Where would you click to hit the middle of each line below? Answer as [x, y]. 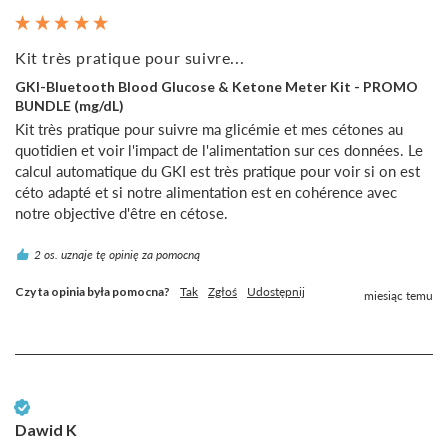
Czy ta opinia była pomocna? [92, 292]
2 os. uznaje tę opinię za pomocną [117, 255]
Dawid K [46, 430]
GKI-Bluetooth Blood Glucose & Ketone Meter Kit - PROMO [216, 86]
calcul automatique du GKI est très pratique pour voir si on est [217, 171]
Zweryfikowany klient [89, 407]
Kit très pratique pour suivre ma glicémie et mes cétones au [209, 129]
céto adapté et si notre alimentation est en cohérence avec [206, 192]
